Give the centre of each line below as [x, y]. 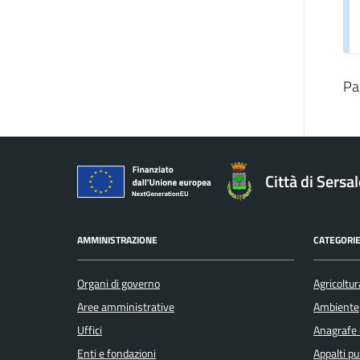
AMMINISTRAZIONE [117, 240]
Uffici [90, 330]
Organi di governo [119, 283]
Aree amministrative [126, 307]
